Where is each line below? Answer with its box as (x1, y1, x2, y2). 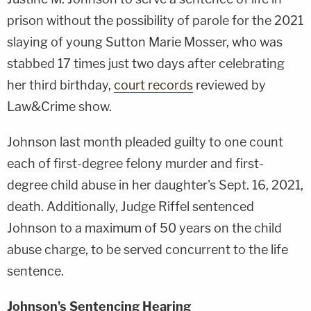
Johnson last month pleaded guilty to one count (7, 134, 283, 149)
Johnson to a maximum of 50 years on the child (7, 220, 282, 235)
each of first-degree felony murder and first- (7, 155, 264, 171)
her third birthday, (7, 77, 114, 92)
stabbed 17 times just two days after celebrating (7, 56, 285, 71)
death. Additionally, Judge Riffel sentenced (7, 199, 254, 214)
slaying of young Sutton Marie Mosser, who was (7, 34, 283, 49)
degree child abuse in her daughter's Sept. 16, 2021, (7, 177, 303, 192)
